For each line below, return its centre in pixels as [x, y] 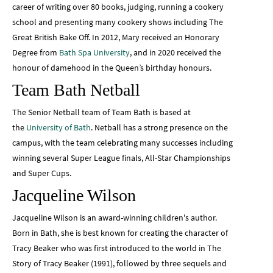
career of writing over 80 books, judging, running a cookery [118, 7]
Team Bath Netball [76, 90]
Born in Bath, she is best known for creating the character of [120, 233]
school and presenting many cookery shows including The [118, 22]
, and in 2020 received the [175, 53]
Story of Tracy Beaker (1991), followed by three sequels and [119, 264]
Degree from [36, 53]
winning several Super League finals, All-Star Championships [121, 158]
